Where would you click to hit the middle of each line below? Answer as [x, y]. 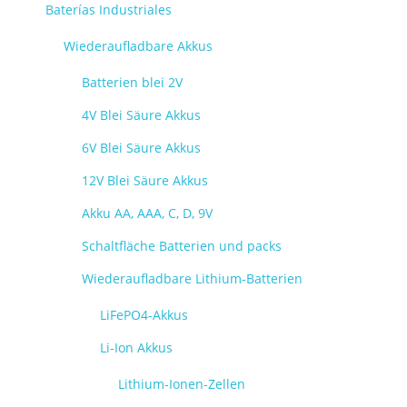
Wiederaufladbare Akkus [138, 46]
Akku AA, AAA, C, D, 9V [147, 213]
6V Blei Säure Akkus [141, 148]
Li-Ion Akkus [136, 347]
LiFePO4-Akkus [144, 315]
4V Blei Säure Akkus [141, 115]
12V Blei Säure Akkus [145, 180]
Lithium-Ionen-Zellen [182, 384]
